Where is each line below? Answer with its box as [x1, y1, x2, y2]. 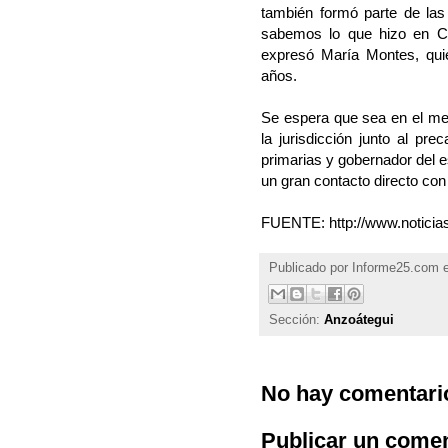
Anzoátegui [324, 313, 394, 328]
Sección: [269, 313, 324, 328]
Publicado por [269, 261, 352, 276]
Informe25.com [352, 261, 439, 276]
